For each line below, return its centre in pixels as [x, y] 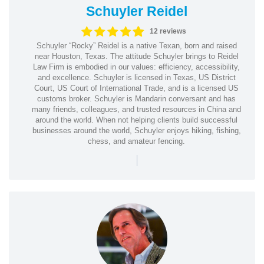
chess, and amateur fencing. [136, 141]
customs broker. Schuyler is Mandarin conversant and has [136, 98]
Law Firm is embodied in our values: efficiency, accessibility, [136, 67]
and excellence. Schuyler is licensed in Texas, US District [136, 77]
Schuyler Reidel [136, 11]
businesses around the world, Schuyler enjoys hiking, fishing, [136, 130]
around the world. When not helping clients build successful [136, 120]
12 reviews [168, 31]
